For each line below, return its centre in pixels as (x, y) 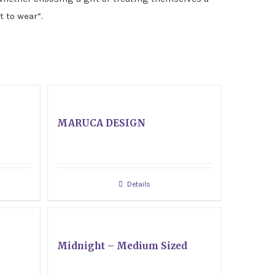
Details (139, 184)
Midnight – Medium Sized (122, 246)
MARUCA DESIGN (102, 123)
